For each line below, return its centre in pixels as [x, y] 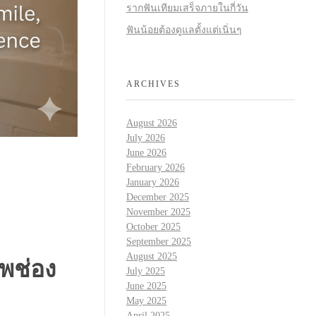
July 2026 [146, 138]
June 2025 [146, 286]
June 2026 [146, 153]
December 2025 [158, 197]
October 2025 [153, 227]
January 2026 [153, 183]
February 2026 [156, 168]
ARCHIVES [153, 84]
